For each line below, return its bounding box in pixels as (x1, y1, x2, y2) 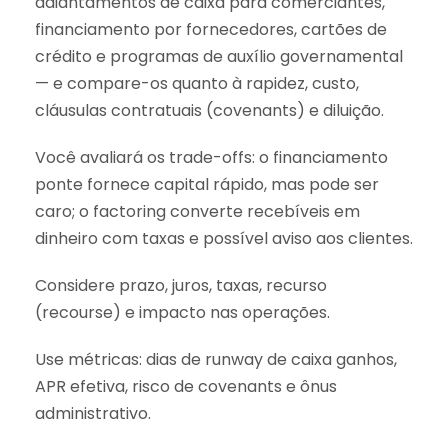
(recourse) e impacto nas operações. (35, 300, 330, 324)
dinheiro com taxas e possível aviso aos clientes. (35, 226, 413, 250)
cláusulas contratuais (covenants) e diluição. (35, 98, 384, 122)
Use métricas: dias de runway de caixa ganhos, (35, 347, 397, 371)
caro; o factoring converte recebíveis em (35, 199, 360, 223)
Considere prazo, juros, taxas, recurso (35, 273, 327, 297)
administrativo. (35, 401, 151, 425)
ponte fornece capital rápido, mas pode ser (35, 172, 379, 196)
